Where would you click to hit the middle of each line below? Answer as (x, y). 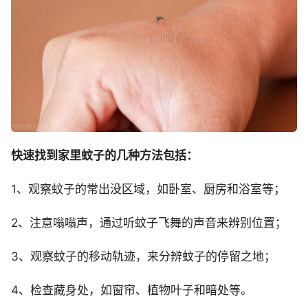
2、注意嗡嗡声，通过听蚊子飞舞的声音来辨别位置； (149, 223)
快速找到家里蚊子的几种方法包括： (104, 156)
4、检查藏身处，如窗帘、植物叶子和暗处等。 (132, 290)
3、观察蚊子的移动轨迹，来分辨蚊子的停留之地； (143, 257)
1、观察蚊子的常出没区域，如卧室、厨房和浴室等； (148, 189)
